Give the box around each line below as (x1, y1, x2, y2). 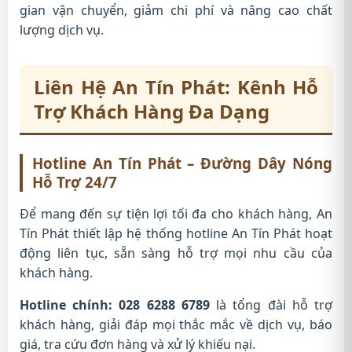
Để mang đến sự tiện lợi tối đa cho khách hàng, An (20, 205, 332, 222)
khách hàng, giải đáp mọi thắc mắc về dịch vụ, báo (20, 316, 332, 333)
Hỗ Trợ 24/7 (32, 172, 117, 192)
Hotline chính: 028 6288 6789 (20, 296, 210, 313)
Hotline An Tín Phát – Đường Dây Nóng (32, 153, 332, 173)
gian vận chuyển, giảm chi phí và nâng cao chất (20, 2, 332, 19)
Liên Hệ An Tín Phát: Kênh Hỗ (34, 74, 318, 100)
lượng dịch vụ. (20, 21, 104, 38)
